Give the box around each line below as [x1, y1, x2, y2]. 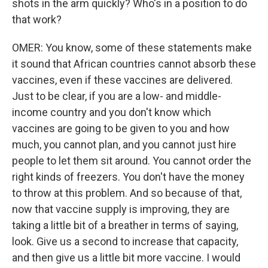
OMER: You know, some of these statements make [12, 41, 252, 54]
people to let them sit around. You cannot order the [12, 154, 251, 167]
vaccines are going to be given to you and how [12, 122, 230, 135]
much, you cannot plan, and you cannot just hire [12, 138, 236, 151]
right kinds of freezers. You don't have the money [12, 170, 245, 183]
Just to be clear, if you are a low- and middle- [12, 90, 221, 102]
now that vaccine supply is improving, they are [12, 203, 230, 215]
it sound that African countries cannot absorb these [12, 57, 256, 70]
